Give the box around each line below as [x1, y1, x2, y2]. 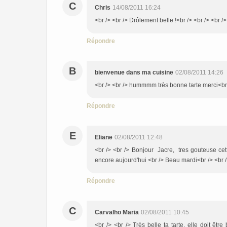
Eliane [95, 134, 112, 141]
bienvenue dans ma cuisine [95, 69, 173, 76]
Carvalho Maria [95, 209, 139, 216]
